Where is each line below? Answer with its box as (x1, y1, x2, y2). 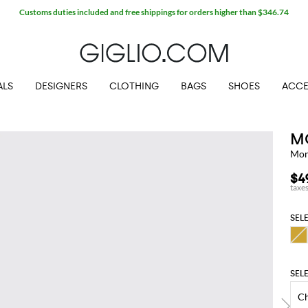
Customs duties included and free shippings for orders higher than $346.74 (19, 6, 289, 17)
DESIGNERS (35, 80, 87, 92)
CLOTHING (109, 80, 159, 92)
